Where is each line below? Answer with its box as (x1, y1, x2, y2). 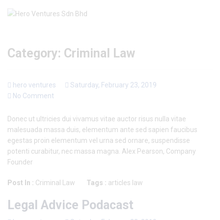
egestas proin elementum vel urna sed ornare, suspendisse (7, 137, 190, 145)
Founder (7, 158, 33, 166)
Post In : (7, 179, 35, 187)
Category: (7, 46, 64, 61)
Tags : (86, 179, 108, 187)
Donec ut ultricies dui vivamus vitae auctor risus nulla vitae (7, 115, 186, 123)
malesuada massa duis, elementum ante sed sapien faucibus (7, 126, 197, 134)
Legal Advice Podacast (7, 198, 134, 213)
